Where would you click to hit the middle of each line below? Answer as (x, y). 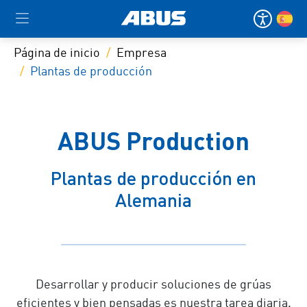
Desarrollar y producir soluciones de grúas (153, 285)
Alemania (153, 200)
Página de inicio (57, 53)
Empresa (142, 53)
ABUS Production (153, 140)
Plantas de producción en (153, 178)
